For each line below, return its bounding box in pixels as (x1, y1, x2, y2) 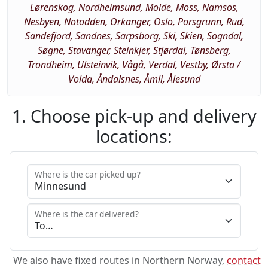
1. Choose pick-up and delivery (11, 104, 257, 128)
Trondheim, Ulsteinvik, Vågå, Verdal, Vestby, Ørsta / (28, 58, 240, 72)
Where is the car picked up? (35, 169, 141, 181)
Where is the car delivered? (35, 208, 139, 220)
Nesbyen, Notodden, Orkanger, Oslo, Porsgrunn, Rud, (23, 15, 245, 29)
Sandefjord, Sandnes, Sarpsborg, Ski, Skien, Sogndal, (25, 29, 243, 43)
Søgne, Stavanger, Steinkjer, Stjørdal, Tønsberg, (37, 44, 231, 57)
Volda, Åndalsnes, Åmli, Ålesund (68, 72, 200, 86)
